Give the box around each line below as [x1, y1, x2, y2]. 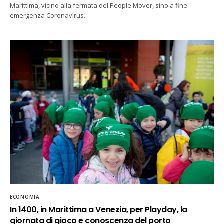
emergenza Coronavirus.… [10, 11, 91, 20]
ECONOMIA [10, 193, 40, 200]
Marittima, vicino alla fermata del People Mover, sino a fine [10, 1, 188, 10]
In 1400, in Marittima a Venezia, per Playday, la [10, 203, 187, 215]
